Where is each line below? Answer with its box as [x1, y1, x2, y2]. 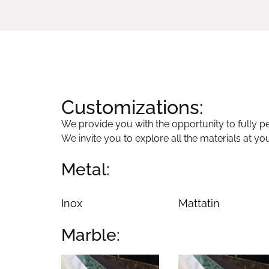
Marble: [61, 225, 120, 245]
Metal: [61, 159, 110, 180]
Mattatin [178, 196, 220, 210]
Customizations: [61, 96, 203, 119]
